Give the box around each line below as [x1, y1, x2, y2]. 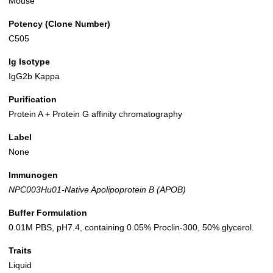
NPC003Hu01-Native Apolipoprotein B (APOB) [9, 185, 186, 195]
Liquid [9, 260, 32, 271]
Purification [9, 94, 57, 105]
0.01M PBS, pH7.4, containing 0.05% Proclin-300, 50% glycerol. [9, 222, 254, 233]
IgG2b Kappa [9, 71, 60, 82]
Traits [9, 246, 32, 256]
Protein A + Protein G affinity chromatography [9, 109, 182, 119]
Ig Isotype [9, 57, 50, 67]
